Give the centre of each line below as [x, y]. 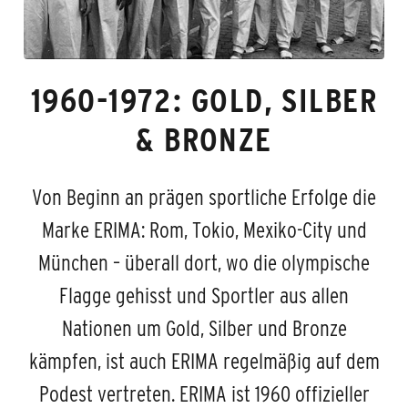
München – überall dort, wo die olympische [204, 262]
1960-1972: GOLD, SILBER [204, 100]
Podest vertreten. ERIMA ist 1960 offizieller [204, 393]
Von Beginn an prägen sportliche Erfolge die [204, 197]
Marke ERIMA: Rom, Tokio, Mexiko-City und [204, 229]
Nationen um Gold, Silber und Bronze [204, 328]
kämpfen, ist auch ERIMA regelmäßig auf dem [204, 361]
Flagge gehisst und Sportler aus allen [204, 295]
